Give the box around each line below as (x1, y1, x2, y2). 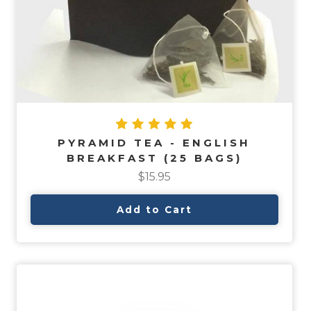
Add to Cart (116, 204, 192, 216)
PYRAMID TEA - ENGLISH (58, 136, 251, 150)
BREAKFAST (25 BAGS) (66, 151, 242, 165)
